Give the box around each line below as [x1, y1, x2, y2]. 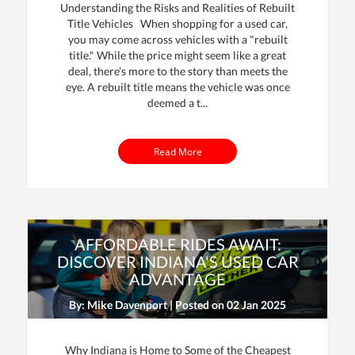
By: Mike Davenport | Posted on [69, 297, 227, 311]
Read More [153, 144, 202, 158]
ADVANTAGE [129, 269, 226, 288]
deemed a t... [147, 95, 208, 109]
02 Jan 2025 [227, 297, 286, 311]
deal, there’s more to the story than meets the [67, 63, 288, 78]
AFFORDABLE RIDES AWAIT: [74, 234, 281, 254]
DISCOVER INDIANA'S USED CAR [56, 251, 299, 271]
